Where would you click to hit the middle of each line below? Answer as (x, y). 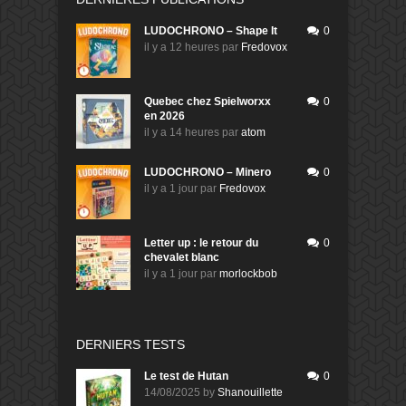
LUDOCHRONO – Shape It (211, 31)
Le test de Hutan (186, 377)
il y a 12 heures (182, 48)
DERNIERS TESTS (130, 345)
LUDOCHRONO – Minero (208, 173)
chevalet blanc (182, 258)
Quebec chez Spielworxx (208, 102)
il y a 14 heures (182, 133)
